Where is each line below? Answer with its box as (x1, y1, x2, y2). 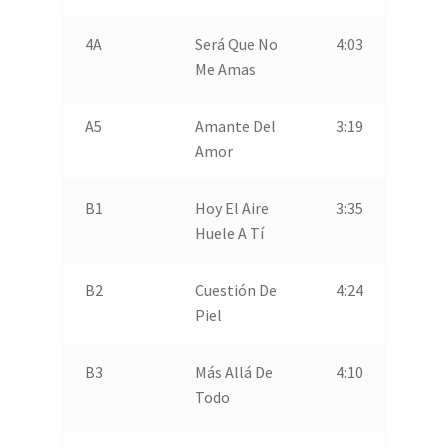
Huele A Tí (194, 222, 264, 243)
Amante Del (194, 115, 276, 136)
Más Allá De (194, 361, 273, 382)
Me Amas (194, 58, 256, 79)
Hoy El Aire (194, 197, 269, 218)
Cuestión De (194, 279, 277, 300)
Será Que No (194, 33, 278, 54)
